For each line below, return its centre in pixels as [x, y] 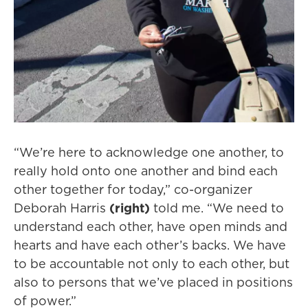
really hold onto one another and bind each [146, 171]
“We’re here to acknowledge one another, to [149, 152]
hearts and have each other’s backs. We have [150, 245]
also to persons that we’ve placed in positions [153, 282]
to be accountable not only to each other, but [152, 264]
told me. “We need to [217, 208]
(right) [130, 208]
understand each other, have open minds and [151, 227]
